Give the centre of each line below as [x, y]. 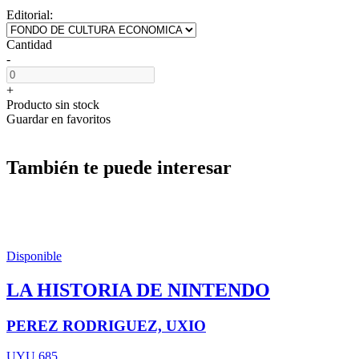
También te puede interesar [119, 167]
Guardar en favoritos [58, 119]
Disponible [34, 256]
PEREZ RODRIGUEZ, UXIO [106, 325]
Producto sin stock [53, 104]
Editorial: [30, 14]
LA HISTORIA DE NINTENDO [138, 290]
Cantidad [29, 44]
